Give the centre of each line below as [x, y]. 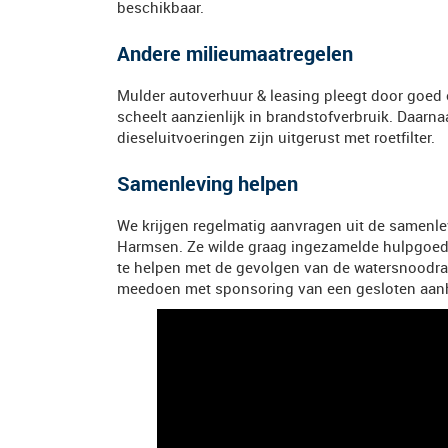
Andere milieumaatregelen [235, 53]
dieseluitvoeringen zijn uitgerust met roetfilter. [278, 137]
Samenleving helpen [207, 183]
